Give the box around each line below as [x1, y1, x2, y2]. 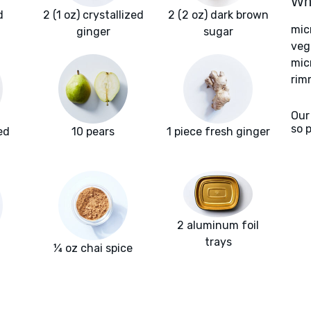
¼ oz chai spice [53, 242, 133, 255]
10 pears [72, 125, 115, 139]
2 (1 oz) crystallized [42, 8, 144, 22]
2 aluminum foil [177, 218, 259, 232]
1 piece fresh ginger [166, 125, 270, 139]
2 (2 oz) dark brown [167, 8, 269, 22]
